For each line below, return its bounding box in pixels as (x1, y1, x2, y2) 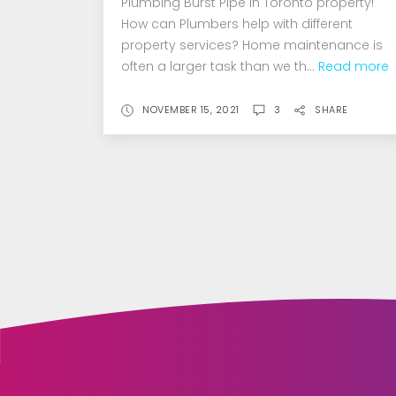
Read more (318, 57, 389, 75)
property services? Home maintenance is (121, 35, 383, 54)
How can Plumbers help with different (121, 14, 353, 33)
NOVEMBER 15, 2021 (142, 102, 240, 117)
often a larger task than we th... (121, 57, 318, 75)
